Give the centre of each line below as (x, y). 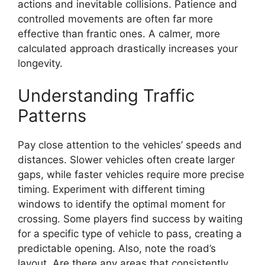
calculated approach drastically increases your (128, 48)
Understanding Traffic (106, 96)
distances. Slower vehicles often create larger (126, 160)
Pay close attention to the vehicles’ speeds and (130, 145)
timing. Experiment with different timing (111, 190)
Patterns (52, 116)
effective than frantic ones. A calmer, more (119, 33)
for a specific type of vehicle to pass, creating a (130, 234)
